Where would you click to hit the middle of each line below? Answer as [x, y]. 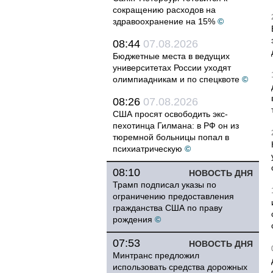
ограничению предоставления [173, 196]
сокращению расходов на [164, 10]
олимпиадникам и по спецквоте [176, 79]
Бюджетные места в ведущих [171, 56]
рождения [133, 219]
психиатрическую [147, 149]
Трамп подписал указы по [165, 185]
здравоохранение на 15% [164, 21]
